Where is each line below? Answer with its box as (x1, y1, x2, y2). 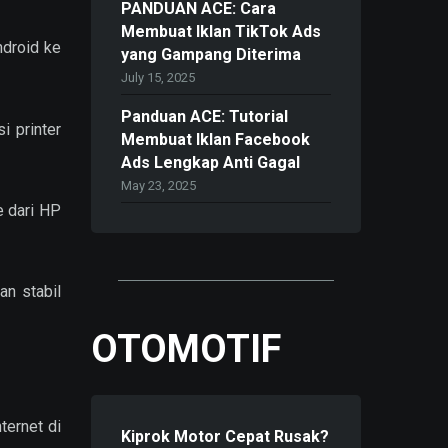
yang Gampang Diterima (121, 45, 301, 65)
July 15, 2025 (121, 70, 195, 86)
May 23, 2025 (121, 178, 196, 194)
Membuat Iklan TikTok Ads (121, 22, 321, 42)
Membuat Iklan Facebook (121, 130, 310, 150)
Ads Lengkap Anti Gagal (121, 153, 300, 173)
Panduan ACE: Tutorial (121, 107, 288, 127)
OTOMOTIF (91, 326, 281, 371)
